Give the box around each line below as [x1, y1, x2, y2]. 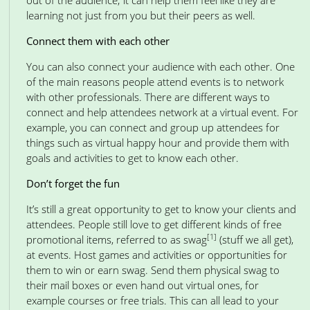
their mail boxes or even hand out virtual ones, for [26, 278, 259, 292]
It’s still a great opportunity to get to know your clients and [26, 202, 296, 216]
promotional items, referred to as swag [26, 232, 207, 246]
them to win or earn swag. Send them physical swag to [26, 263, 280, 277]
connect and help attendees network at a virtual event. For [26, 105, 298, 119]
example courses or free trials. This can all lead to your [26, 293, 279, 307]
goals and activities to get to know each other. [26, 151, 239, 165]
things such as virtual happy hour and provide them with [26, 136, 289, 149]
